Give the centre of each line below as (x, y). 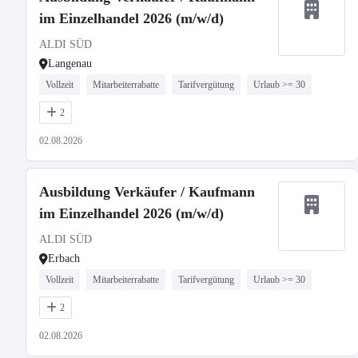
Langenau (70, 64)
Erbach (64, 259)
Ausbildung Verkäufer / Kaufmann (147, 192)
